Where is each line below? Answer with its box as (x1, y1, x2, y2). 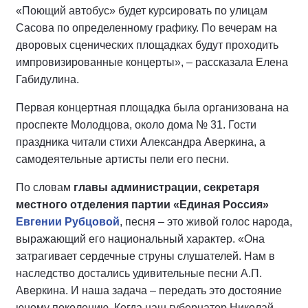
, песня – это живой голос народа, (120, 216, 292, 228)
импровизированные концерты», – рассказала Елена (16, 56, 288, 68)
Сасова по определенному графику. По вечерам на (16, 22, 277, 34)
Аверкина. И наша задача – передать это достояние (16, 285, 282, 296)
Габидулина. (16, 74, 79, 85)
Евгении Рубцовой (16, 216, 120, 228)
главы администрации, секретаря (74, 181, 259, 193)
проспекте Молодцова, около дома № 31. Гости (16, 119, 256, 131)
